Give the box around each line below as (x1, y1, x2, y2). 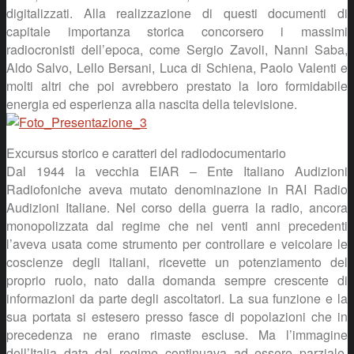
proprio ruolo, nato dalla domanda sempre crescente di (6, 270, 348, 289)
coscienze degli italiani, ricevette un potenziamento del (6, 252, 348, 271)
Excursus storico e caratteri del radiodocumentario (6, 143, 286, 162)
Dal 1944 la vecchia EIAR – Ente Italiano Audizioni (6, 161, 348, 180)
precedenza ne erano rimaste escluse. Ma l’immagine (6, 325, 348, 344)
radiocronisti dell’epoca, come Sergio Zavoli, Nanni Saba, (6, 40, 348, 58)
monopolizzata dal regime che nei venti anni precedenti (6, 216, 348, 235)
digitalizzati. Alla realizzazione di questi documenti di (6, 3, 348, 22)
